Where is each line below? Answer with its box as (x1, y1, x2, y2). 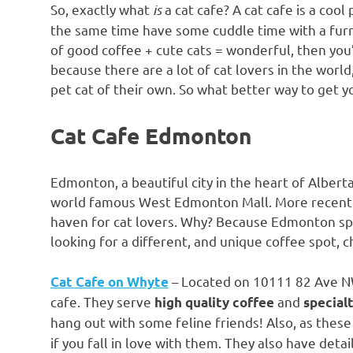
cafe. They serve (50, 292, 154, 310)
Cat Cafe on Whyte (50, 273, 169, 290)
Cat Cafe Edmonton (50, 121, 251, 149)
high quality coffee (154, 293, 274, 310)
